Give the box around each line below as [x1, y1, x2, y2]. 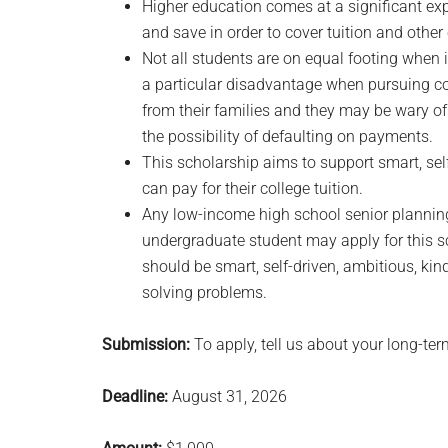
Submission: [102, 335, 190, 354]
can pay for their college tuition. [142, 179, 363, 198]
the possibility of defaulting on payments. [142, 127, 433, 146]
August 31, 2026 [168, 387, 287, 406]
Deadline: [102, 387, 168, 406]
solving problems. [142, 283, 267, 302]
